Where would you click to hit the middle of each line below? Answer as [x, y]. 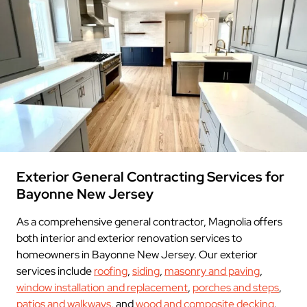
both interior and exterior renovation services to [129, 238]
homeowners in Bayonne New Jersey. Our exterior [137, 254]
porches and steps [236, 287]
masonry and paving [212, 271]
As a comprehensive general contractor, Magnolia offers [149, 221]
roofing [111, 271]
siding [146, 271]
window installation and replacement [102, 287]
